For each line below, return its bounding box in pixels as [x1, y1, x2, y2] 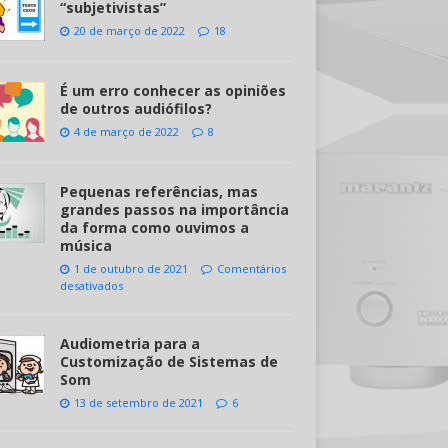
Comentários [216, 261, 286, 276]
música [59, 236, 112, 255]
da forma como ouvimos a [59, 218, 249, 237]
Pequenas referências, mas [59, 182, 258, 201]
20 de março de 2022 [73, 23, 185, 38]
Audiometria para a [59, 334, 200, 353]
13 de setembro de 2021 [73, 395, 203, 410]
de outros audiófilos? [59, 99, 212, 118]
